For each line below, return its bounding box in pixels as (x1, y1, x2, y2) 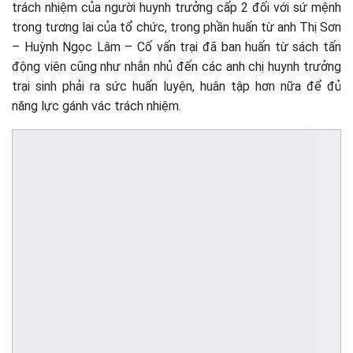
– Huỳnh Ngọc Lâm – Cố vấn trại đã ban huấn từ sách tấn (12, 39, 341, 54)
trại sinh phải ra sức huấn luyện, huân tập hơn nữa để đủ (12, 78, 341, 94)
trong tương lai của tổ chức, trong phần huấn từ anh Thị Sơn (12, 19, 341, 35)
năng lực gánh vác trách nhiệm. (12, 98, 181, 113)
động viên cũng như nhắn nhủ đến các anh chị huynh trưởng (12, 58, 341, 74)
